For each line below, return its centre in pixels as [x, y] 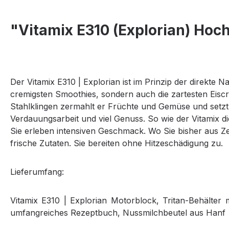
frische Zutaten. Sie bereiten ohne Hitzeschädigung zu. [117, 143]
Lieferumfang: [37, 172]
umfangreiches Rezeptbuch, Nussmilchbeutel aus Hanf [118, 213]
